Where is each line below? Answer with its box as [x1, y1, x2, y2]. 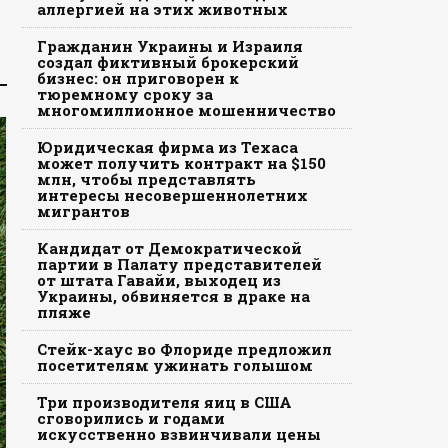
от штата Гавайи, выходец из [36, 270, 281, 290]
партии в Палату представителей [36, 254, 322, 274]
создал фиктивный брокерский [36, 52, 299, 72]
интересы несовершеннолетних [36, 185, 308, 205]
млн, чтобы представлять [36, 169, 256, 189]
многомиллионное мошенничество [36, 100, 336, 120]
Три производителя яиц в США [36, 392, 292, 412]
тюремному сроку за [36, 84, 213, 104]
